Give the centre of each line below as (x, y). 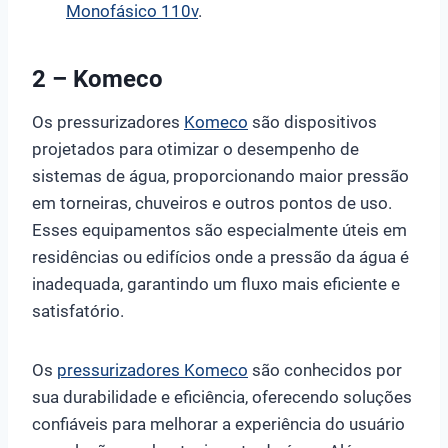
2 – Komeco (97, 78)
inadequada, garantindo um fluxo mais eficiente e (216, 283)
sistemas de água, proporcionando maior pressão (220, 175)
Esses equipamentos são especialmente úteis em (219, 229)
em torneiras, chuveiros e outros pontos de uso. (212, 202)
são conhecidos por (325, 369)
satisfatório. (78, 310)
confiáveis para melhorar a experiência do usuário (218, 423)
